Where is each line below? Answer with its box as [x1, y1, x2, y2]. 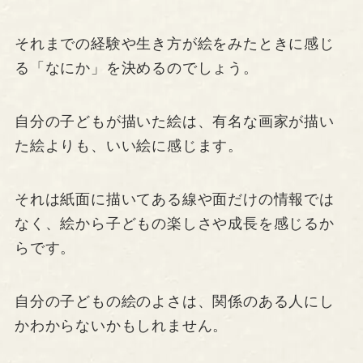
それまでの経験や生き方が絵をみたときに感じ [14, 36, 335, 53]
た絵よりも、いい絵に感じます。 [14, 137, 244, 154]
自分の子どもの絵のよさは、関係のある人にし [14, 293, 335, 310]
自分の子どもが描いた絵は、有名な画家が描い [14, 113, 335, 130]
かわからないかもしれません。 [14, 317, 228, 334]
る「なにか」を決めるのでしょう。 [14, 60, 258, 77]
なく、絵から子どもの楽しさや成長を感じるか [14, 215, 335, 232]
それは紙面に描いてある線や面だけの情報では [14, 190, 335, 207]
